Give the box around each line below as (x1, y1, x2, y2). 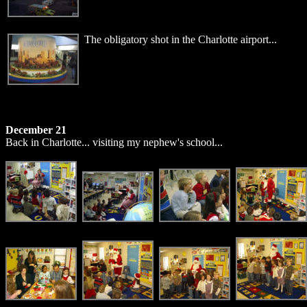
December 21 (5, 124, 66, 136)
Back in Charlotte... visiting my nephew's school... (5, 136, 223, 148)
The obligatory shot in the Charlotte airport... (84, 34, 277, 45)
